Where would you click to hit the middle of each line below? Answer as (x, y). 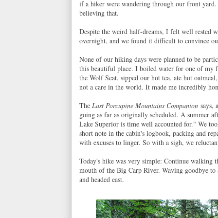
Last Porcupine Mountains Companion (145, 105)
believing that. (99, 13)
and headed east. (102, 179)
